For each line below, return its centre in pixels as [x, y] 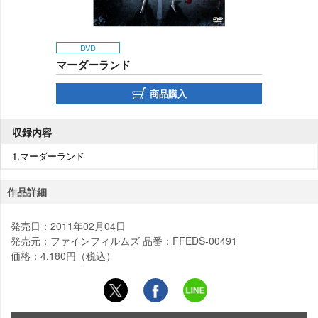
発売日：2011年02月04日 [68, 225]
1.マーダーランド [48, 155]
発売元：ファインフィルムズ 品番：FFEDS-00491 [124, 240]
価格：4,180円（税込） [63, 255]
